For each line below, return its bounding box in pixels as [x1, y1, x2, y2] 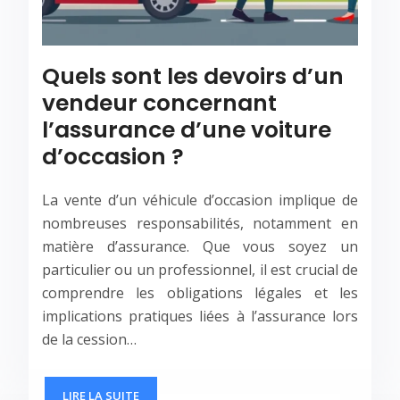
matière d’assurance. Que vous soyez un [42, 237, 358, 257]
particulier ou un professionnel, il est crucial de [42, 260, 358, 280]
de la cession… [42, 329, 137, 350]
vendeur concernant [42, 87, 277, 120]
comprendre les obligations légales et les [42, 283, 358, 304]
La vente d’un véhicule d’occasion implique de [42, 190, 358, 211]
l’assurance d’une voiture [42, 114, 331, 146]
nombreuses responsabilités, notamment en [42, 213, 358, 234]
